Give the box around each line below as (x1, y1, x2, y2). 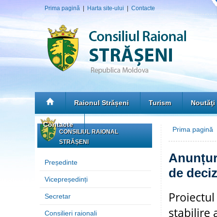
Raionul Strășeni (74, 99, 129, 107)
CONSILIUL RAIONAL (59, 128, 118, 135)
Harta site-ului (87, 5, 124, 12)
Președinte (45, 158, 77, 166)
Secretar (45, 192, 71, 200)
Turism (149, 99, 171, 107)
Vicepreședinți (45, 175, 88, 183)
